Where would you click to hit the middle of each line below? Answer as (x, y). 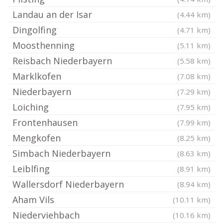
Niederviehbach (46, 215)
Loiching (31, 107)
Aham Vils (33, 200)
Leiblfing (31, 169)
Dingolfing (35, 30)
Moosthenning (44, 45)
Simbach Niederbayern (61, 153)
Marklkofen (37, 76)
